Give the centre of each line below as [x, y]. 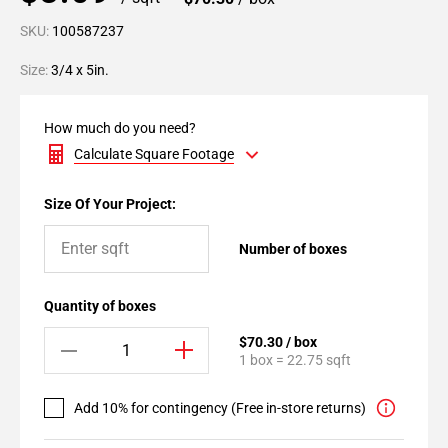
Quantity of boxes [100, 306]
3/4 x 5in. [80, 70]
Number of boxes [293, 249]
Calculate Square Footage [154, 154]
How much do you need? [120, 128]
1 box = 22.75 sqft [295, 359]
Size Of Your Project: [110, 204]
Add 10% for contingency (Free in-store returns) [220, 408]
